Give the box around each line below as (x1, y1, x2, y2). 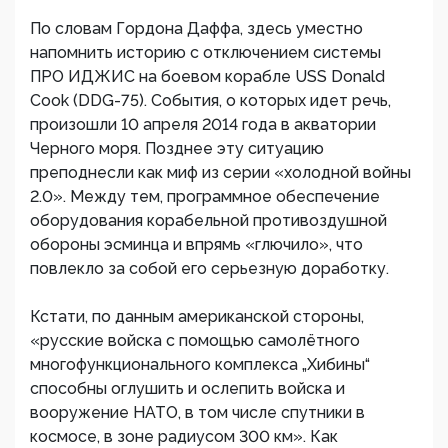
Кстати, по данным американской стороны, (30, 307, 364, 326)
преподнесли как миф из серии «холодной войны (30, 163, 411, 182)
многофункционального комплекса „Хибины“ (30, 355, 370, 374)
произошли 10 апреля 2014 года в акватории (30, 115, 376, 134)
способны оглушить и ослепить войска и (30, 379, 345, 398)
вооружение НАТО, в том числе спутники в (30, 403, 365, 422)
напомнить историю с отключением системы (30, 43, 381, 62)
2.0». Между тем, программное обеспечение (30, 187, 380, 206)
